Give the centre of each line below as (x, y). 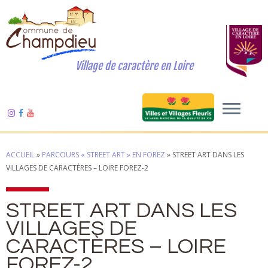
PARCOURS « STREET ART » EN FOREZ (103, 155)
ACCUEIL (20, 155)
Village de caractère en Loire (134, 66)
